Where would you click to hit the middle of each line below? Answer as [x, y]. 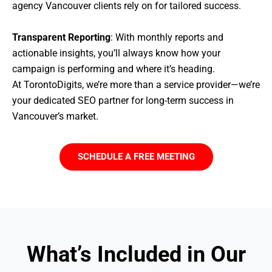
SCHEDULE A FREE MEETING [136, 156]
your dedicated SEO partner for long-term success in [123, 100]
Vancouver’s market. [55, 116]
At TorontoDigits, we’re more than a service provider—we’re [136, 84]
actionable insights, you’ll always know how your [116, 53]
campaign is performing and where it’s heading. [114, 69]
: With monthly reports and [167, 37]
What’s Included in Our [136, 254]
